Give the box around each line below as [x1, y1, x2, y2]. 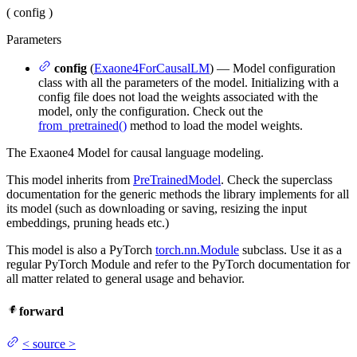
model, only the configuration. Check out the [38, 104, 263, 118]
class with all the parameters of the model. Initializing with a [38, 75, 339, 89]
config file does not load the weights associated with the [38, 89, 318, 104]
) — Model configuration [210, 61, 335, 75]
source [33, 337, 65, 351]
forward [19, 304, 64, 318]
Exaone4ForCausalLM [94, 61, 210, 75]
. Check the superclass [221, 172, 332, 186]
